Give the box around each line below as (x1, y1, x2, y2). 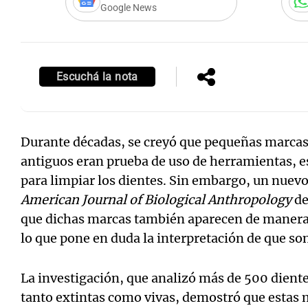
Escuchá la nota (56, 69, 138, 83)
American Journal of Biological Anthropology (21, 191, 291, 208)
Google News (100, 1, 157, 14)
